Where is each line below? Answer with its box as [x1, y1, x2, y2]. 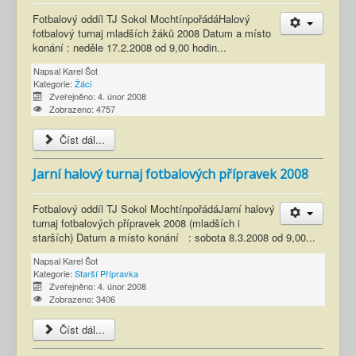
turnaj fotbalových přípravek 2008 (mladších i [33, 215, 240, 231]
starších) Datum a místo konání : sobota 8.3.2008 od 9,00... [33, 230, 315, 246]
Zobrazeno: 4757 [48, 103, 115, 116]
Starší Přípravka [75, 267, 138, 281]
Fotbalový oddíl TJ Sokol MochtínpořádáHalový [33, 11, 250, 27]
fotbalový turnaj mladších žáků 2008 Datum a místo [33, 25, 271, 41]
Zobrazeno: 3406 [48, 292, 115, 306]
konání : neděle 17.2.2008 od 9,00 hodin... [33, 40, 226, 56]
